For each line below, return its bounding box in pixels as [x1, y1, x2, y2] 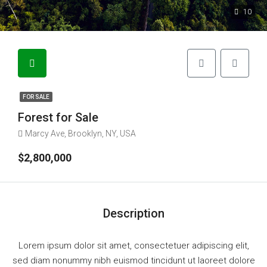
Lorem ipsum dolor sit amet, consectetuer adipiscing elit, [18, 240, 249, 251]
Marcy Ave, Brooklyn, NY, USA [25, 129, 136, 138]
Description [103, 206, 164, 221]
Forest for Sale [18, 110, 98, 125]
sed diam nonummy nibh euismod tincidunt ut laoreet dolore [12, 255, 255, 266]
